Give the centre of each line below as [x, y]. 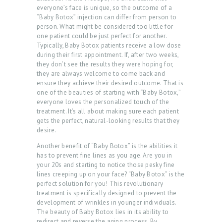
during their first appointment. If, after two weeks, [108, 55]
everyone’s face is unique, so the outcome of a [104, 8]
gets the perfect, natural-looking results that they [108, 121]
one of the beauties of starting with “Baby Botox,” [109, 93]
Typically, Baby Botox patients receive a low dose [109, 46]
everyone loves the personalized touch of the [103, 102]
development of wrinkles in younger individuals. [107, 203]
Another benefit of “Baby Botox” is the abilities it [107, 146]
